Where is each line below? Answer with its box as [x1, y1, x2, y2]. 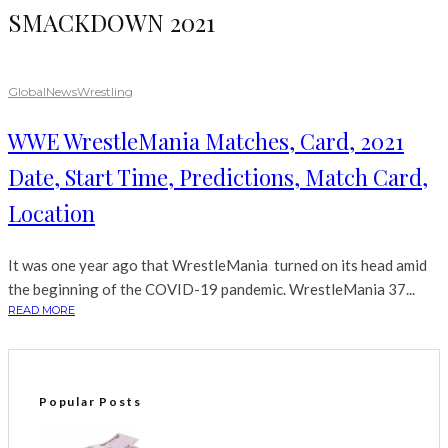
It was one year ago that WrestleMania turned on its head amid [8, 256, 427, 275]
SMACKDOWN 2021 [8, 6, 215, 39]
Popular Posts [39, 394, 142, 410]
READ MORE [8, 303, 75, 318]
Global [8, 84, 46, 100]
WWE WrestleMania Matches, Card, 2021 [8, 126, 404, 157]
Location [8, 198, 95, 229]
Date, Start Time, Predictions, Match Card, [8, 162, 428, 193]
